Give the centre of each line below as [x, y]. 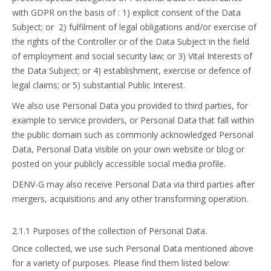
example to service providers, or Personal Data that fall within [133, 120]
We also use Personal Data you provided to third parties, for [130, 106]
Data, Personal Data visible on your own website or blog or [128, 149]
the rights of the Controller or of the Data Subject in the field [131, 41]
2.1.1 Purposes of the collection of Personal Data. [109, 231]
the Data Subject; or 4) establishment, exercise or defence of [132, 70]
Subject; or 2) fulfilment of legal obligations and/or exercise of [134, 27]
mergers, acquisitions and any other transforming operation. [130, 199]
